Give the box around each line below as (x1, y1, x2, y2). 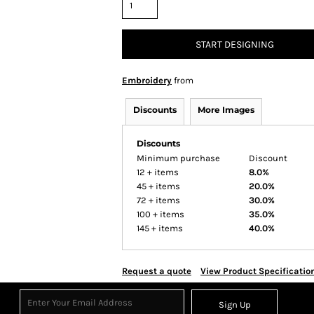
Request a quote (122, 266, 191, 276)
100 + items (137, 209, 184, 219)
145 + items (137, 223, 183, 233)
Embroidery (122, 75, 172, 86)
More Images (198, 104, 254, 115)
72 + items (137, 195, 180, 205)
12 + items (137, 167, 179, 177)
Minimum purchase (137, 153, 220, 163)
